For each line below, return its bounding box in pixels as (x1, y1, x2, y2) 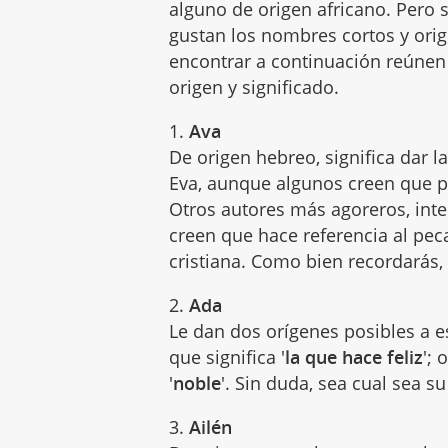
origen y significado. (169, 74, 340, 99)
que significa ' (169, 344, 286, 369)
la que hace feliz (285, 344, 424, 369)
